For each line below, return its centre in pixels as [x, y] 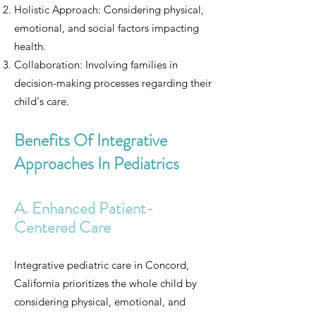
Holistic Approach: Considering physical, [109, 10]
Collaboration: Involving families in [96, 65]
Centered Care [62, 227]
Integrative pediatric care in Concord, [102, 265]
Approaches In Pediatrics [97, 164]
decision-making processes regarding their [113, 83]
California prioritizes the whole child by [105, 283]
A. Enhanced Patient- [84, 208]
